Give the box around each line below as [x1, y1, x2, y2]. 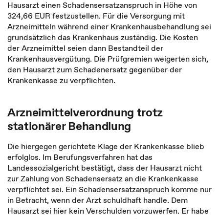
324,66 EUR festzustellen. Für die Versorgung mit [7, 10, 185, 21]
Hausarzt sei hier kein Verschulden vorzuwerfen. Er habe [7, 205, 209, 216]
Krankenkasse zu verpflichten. [7, 75, 115, 86]
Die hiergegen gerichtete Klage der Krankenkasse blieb [7, 141, 204, 152]
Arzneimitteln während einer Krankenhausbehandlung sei [7, 21, 211, 32]
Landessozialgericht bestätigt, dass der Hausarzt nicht [7, 162, 202, 173]
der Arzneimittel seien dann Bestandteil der [7, 43, 163, 53]
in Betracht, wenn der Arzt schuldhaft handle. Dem [7, 195, 188, 205]
